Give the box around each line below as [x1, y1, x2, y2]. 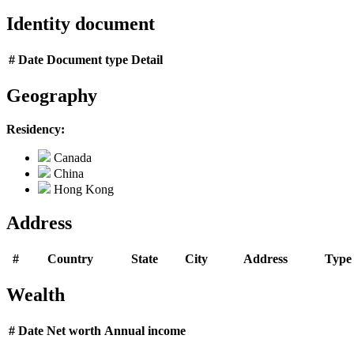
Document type [47, 53, 128, 67]
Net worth [47, 323, 101, 337]
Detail [131, 53, 163, 67]
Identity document [6, 13, 155, 35]
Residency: [6, 122, 65, 136]
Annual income [104, 323, 186, 337]
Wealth [6, 284, 65, 305]
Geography [6, 85, 97, 107]
